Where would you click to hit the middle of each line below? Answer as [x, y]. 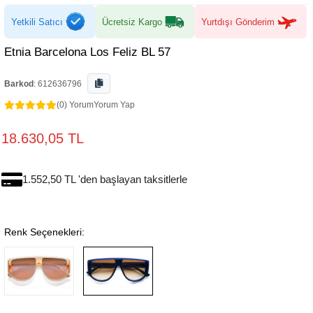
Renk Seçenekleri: [44, 232]
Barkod [19, 84]
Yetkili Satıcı [37, 22]
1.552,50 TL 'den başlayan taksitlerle [105, 179]
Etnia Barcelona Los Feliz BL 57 [87, 52]
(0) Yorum [75, 105]
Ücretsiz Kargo [132, 22]
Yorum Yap [114, 105]
